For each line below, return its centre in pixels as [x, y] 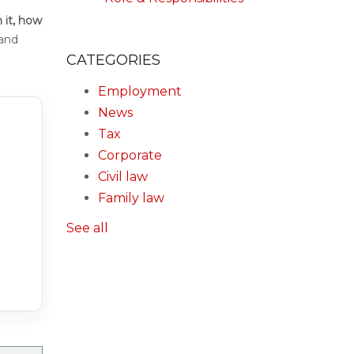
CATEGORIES [113, 60]
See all [87, 228]
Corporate [130, 155]
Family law [131, 198]
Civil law [122, 176]
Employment [139, 91]
